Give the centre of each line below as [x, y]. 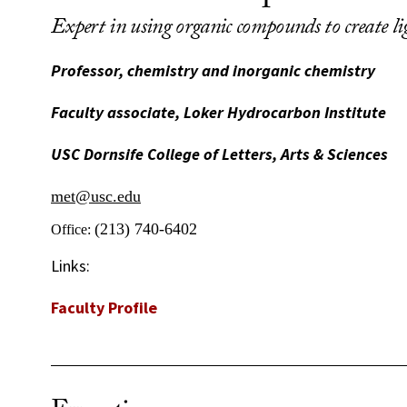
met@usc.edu [96, 196]
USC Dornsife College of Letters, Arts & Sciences [219, 154]
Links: [70, 266]
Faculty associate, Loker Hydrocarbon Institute [218, 112]
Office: [73, 229]
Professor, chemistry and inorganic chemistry [213, 70]
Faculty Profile [104, 308]
